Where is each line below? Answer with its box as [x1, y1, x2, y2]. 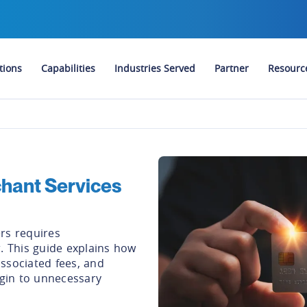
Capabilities [40, 62, 95, 75]
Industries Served [114, 62, 195, 75]
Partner [214, 62, 249, 75]
